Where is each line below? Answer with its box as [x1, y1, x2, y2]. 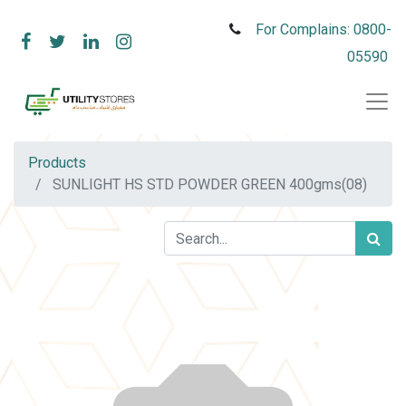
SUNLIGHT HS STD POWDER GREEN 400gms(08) [53, 176, 367, 193]
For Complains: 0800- [256, 21, 391, 38]
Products [28, 154, 86, 171]
